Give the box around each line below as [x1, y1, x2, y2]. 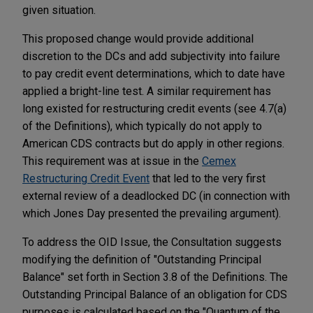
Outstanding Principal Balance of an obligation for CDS [22, 287, 287, 301]
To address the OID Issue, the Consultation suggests [22, 235, 282, 249]
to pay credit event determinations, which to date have [22, 66, 285, 80]
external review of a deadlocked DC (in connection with [22, 189, 290, 203]
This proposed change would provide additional [22, 31, 254, 45]
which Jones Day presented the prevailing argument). [22, 206, 281, 220]
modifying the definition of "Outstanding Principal [22, 252, 261, 266]
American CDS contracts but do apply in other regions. [22, 136, 284, 150]
